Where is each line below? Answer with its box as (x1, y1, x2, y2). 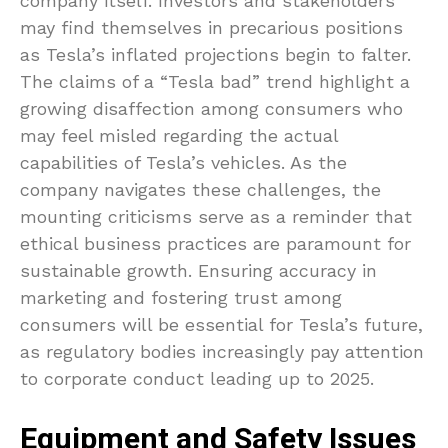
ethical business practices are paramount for (20, 233, 411, 255)
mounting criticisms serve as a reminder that (20, 206, 412, 228)
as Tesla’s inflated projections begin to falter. (20, 44, 411, 66)
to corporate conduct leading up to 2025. (20, 368, 374, 390)
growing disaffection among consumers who (20, 98, 403, 120)
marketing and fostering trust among (20, 287, 342, 309)
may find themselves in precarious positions (20, 17, 403, 39)
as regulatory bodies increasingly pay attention (20, 341, 424, 363)
